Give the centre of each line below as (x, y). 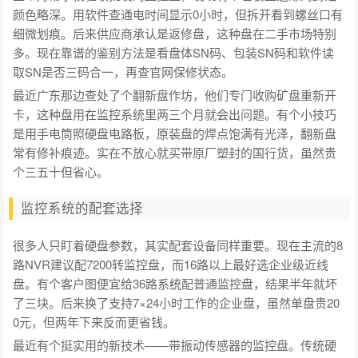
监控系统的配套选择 (82, 208)
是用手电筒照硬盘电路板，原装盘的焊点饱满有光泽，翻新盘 (175, 133)
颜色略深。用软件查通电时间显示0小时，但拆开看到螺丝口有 (178, 14)
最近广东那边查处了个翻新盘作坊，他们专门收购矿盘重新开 (175, 94)
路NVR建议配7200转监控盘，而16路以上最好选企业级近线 (171, 264)
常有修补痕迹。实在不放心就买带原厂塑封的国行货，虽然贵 (175, 152)
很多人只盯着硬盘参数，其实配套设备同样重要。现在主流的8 (178, 245)
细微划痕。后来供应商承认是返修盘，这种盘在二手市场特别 (175, 33)
